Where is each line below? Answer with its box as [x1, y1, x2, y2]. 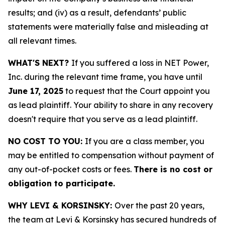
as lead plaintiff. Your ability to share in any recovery [8, 100, 213, 110]
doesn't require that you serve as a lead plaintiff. [8, 114, 197, 124]
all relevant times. [8, 36, 76, 46]
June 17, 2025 [8, 86, 63, 96]
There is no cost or [134, 164, 212, 174]
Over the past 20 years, [115, 200, 204, 210]
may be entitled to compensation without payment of [8, 150, 214, 160]
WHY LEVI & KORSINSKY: [8, 200, 115, 210]
